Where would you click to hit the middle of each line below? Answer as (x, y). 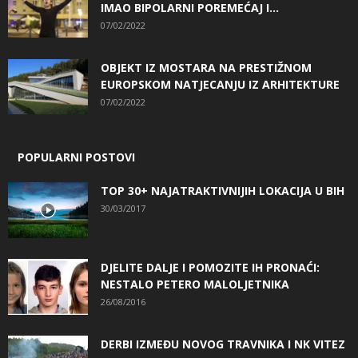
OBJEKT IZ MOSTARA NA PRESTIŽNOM (206, 67)
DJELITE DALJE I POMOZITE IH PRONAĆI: (210, 267)
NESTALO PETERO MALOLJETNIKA (195, 284)
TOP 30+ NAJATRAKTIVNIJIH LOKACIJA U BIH (223, 190)
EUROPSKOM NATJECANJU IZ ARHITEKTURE (220, 84)
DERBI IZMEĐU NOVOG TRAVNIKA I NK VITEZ (223, 344)
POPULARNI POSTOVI (76, 157)
